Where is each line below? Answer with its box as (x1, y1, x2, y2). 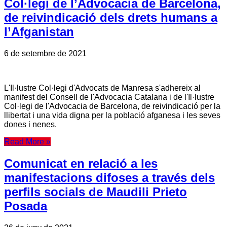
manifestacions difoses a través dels (4, 171, 215, 185)
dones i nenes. (4, 120, 57, 129)
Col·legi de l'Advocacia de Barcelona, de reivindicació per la (4, 102, 220, 111)
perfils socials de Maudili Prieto (4, 185, 187, 199)
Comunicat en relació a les (4, 157, 158, 171)
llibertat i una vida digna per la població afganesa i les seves (4, 111, 220, 120)
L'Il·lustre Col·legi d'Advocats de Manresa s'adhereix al (4, 84, 201, 93)
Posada (4, 199, 47, 213)
